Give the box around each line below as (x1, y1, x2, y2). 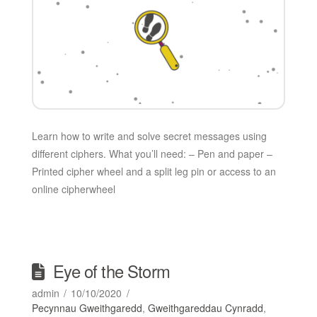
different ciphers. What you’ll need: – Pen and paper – (31, 146, 272, 161)
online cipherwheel (31, 182, 115, 197)
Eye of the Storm (53, 259, 170, 284)
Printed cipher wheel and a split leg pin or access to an (31, 164, 276, 179)
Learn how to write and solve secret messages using (31, 129, 267, 144)
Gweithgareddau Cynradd (147, 301, 263, 316)
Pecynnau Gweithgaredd (31, 301, 142, 316)
